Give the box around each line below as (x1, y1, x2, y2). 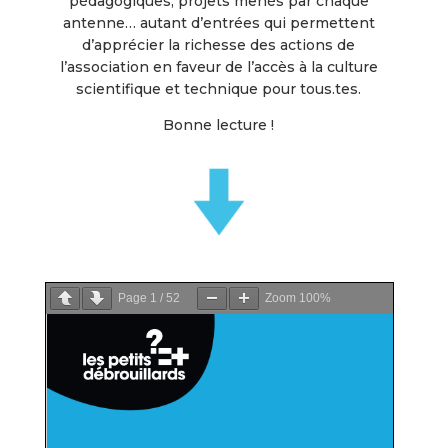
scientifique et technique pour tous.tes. (76, 80, 362, 99)
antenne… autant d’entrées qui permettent (62, 14, 375, 33)
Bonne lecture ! (163, 116, 275, 135)
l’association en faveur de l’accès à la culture (59, 58, 378, 77)
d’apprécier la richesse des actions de (82, 36, 356, 55)
